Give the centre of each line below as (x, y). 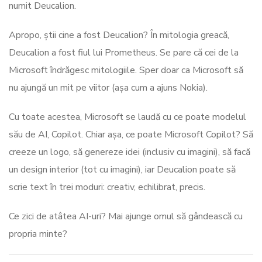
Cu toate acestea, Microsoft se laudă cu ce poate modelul (127, 117)
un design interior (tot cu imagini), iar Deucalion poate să (122, 170)
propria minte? (38, 234)
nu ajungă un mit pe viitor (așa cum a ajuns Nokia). (108, 88)
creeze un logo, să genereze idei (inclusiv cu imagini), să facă (130, 152)
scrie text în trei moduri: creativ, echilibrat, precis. (107, 187)
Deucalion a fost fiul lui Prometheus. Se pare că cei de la (124, 53)
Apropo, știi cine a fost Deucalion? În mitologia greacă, (119, 35)
